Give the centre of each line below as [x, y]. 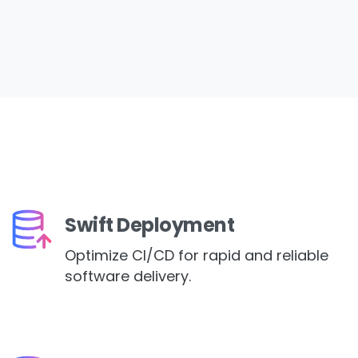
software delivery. [128, 276]
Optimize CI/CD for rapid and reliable [197, 256]
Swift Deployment [150, 225]
